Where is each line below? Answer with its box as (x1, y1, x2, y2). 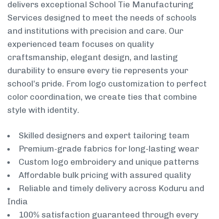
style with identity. (7, 105, 79, 115)
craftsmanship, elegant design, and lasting (7, 52, 178, 62)
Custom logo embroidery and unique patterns (19, 157, 199, 167)
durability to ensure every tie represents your (7, 65, 188, 75)
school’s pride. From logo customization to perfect (7, 78, 207, 88)
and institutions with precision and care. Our (7, 25, 183, 36)
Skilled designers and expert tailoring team (19, 131, 190, 141)
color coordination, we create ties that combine (7, 91, 197, 102)
